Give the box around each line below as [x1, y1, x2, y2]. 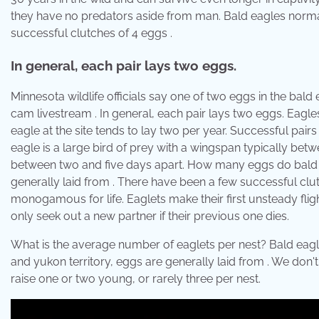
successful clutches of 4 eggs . [11, 26, 172, 40]
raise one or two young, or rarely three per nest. [11, 272, 261, 286]
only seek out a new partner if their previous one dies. [11, 209, 289, 224]
